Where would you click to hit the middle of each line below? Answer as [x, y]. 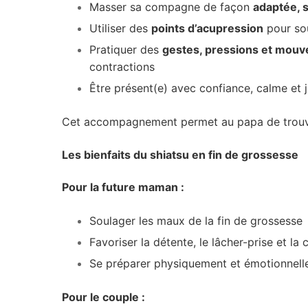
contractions [122, 67]
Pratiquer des [126, 49]
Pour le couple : [103, 297]
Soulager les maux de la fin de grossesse [196, 221]
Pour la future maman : [123, 187]
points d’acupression [207, 28]
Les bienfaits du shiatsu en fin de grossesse [180, 154]
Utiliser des [120, 28]
